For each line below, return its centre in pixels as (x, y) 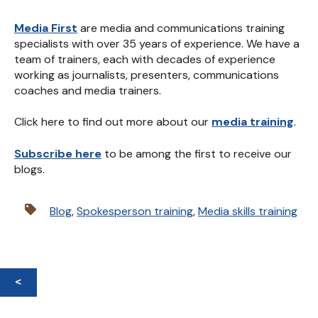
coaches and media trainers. (89, 90)
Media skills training (248, 212)
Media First (46, 28)
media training (253, 122)
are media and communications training (181, 28)
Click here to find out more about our (113, 122)
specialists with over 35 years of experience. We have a (157, 43)
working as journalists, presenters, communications (147, 75)
